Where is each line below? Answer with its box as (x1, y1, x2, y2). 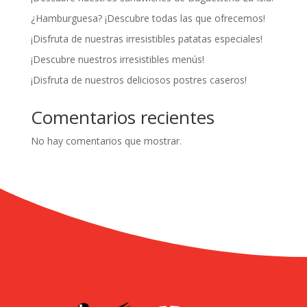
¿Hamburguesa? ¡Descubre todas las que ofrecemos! (30, 11, 265, 25)
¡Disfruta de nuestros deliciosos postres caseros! (30, 73, 247, 86)
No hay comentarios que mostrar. (30, 134, 182, 147)
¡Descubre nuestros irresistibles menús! (30, 52, 204, 66)
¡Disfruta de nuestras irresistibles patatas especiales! (30, 32, 262, 45)
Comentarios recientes (30, 104, 214, 130)
